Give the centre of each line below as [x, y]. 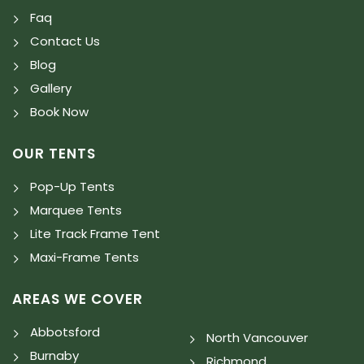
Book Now [59, 112]
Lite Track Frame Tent [95, 234]
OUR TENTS [54, 154]
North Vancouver [257, 338]
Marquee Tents [76, 210]
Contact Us [65, 41]
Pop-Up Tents [72, 186]
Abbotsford [65, 332]
